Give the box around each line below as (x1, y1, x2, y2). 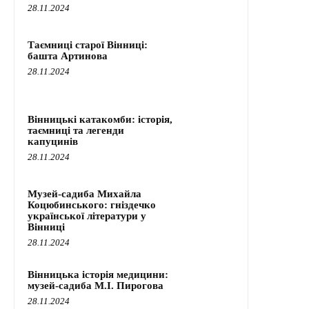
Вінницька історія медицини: (28, 268, 168, 280)
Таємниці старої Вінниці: (28, 39, 148, 50)
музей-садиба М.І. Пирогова (28, 279, 163, 291)
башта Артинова (28, 50, 108, 61)
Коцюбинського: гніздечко (28, 199, 156, 210)
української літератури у (28, 210, 146, 221)
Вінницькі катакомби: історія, (28, 113, 172, 125)
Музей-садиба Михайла (28, 188, 141, 199)
